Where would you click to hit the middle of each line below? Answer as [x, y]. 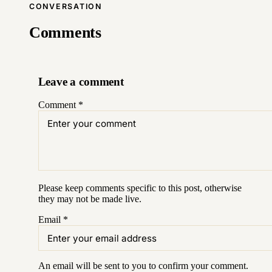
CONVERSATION [66, 6]
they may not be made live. [90, 199]
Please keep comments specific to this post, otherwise [140, 188]
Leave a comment [81, 81]
